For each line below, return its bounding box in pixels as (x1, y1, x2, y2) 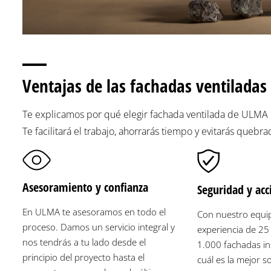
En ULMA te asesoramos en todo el (22, 205, 166, 218)
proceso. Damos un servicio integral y (22, 220, 175, 233)
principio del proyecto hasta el (22, 250, 145, 263)
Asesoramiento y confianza (22, 178, 148, 195)
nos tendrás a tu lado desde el (22, 235, 146, 248)
